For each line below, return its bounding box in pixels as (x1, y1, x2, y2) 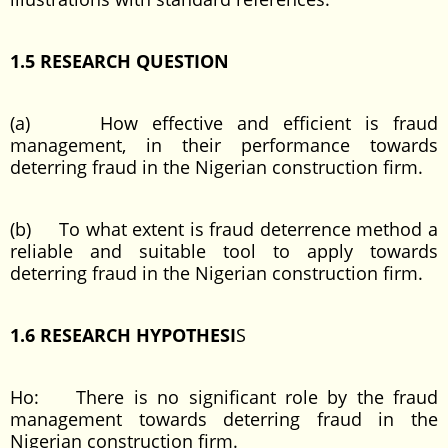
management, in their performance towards (10, 133, 438, 157)
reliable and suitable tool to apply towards (10, 239, 438, 263)
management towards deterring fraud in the (10, 407, 438, 431)
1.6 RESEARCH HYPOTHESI (10, 323, 236, 347)
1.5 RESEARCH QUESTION (10, 49, 229, 73)
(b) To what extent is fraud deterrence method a (10, 217, 438, 241)
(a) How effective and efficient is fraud (10, 111, 438, 135)
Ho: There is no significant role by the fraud (10, 385, 438, 409)
